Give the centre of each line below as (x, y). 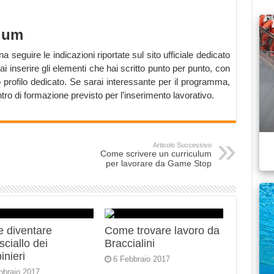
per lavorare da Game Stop (158, 164)
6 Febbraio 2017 (142, 259)
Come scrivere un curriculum (156, 154)
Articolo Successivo (182, 145)
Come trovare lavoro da (162, 231)
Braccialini (130, 244)
